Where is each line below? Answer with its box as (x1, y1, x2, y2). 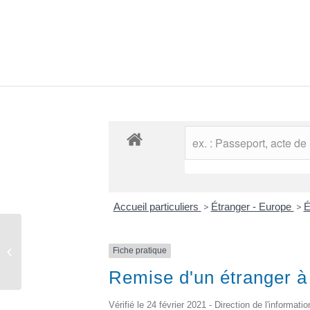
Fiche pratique (113, 246, 167, 256)
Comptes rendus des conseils (24, 238, 149, 250)
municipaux (24, 253, 73, 265)
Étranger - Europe (210, 201, 294, 213)
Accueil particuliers (113, 201, 201, 213)
